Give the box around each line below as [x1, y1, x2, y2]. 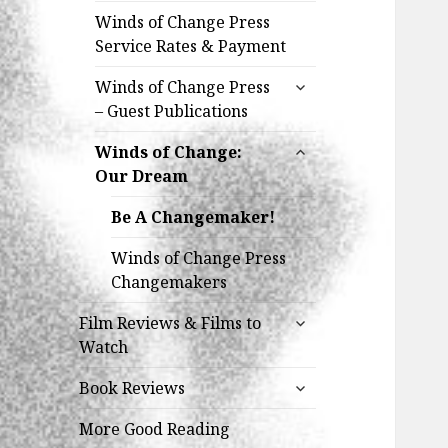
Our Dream [95, 165, 189, 188]
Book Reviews [79, 377, 186, 400]
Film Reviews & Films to [79, 312, 262, 335]
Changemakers [111, 271, 228, 294]
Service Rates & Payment [95, 35, 287, 58]
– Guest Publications [95, 100, 249, 123]
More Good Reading [79, 418, 231, 441]
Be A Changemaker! [111, 206, 276, 229]
